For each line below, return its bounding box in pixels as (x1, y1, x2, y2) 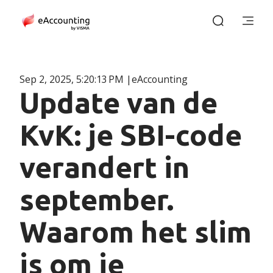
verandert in (19, 151, 190, 184)
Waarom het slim (19, 216, 252, 249)
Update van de (19, 87, 218, 119)
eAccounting (131, 73, 188, 87)
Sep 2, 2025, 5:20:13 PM (19, 73, 126, 87)
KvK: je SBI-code (19, 119, 242, 152)
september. (19, 183, 174, 216)
